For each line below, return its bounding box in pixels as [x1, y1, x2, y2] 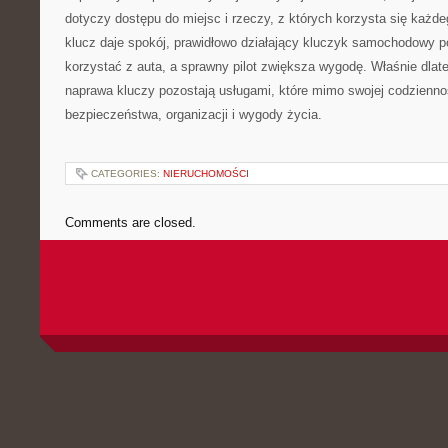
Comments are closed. [65, 215, 196, 230]
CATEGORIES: [91, 168, 163, 179]
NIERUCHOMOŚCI [163, 168, 249, 179]
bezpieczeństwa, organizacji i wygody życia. [65, 107, 322, 122]
